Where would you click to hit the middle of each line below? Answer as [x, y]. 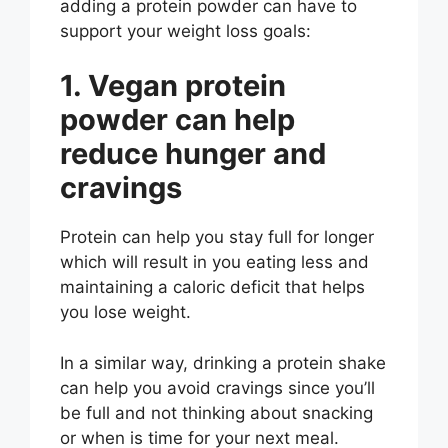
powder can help [177, 120]
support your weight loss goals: [185, 30]
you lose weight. [125, 312]
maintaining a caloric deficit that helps [212, 287]
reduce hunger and [193, 154]
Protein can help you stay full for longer [217, 237]
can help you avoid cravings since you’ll [217, 387]
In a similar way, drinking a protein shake [223, 362]
